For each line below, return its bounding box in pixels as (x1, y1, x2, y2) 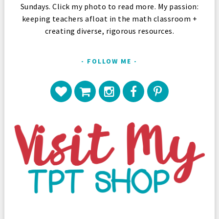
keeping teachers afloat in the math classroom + (22, 13, 197, 23)
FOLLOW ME (87, 56, 132, 66)
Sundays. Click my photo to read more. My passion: (20, 1, 199, 11)
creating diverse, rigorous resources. (44, 25, 175, 36)
